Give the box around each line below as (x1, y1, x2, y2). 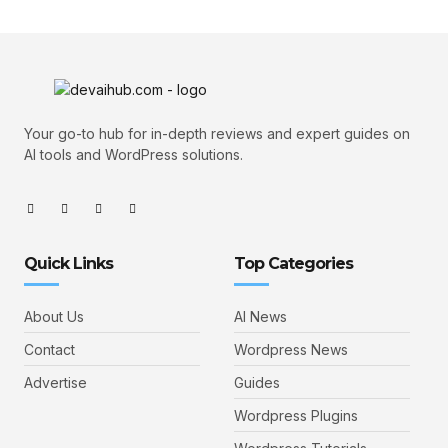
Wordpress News (234, 341, 348, 359)
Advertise (24, 374, 87, 392)
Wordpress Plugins (234, 407, 358, 425)
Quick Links (24, 254, 113, 274)
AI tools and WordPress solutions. (24, 145, 243, 163)
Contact (24, 341, 75, 359)
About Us (24, 308, 84, 326)
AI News (234, 308, 287, 326)
